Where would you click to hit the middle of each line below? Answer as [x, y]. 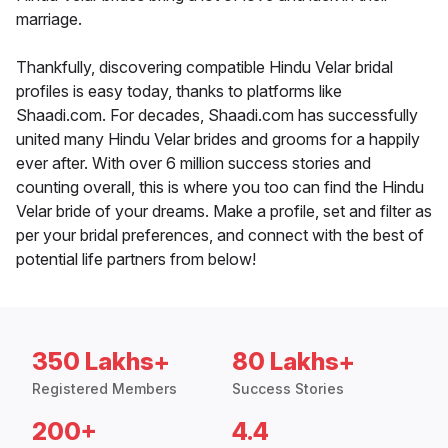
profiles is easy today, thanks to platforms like [179, 91]
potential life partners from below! [136, 259]
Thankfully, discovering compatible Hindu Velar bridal [204, 67]
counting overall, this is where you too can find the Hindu [220, 187]
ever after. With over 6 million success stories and [193, 163]
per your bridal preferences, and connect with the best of [220, 235]
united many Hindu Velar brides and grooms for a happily [218, 139]
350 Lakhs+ [101, 362]
